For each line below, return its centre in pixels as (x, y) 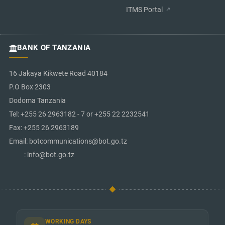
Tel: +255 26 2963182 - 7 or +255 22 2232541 (79, 114)
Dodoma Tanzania (37, 101)
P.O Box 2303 (30, 87)
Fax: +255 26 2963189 (44, 128)
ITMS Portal (144, 10)
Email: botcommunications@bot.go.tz (68, 141)
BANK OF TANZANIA (54, 48)
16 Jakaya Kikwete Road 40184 (58, 74)
